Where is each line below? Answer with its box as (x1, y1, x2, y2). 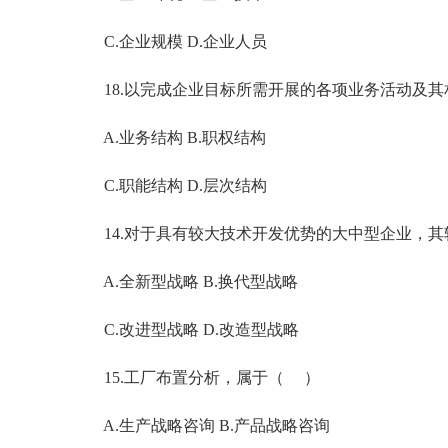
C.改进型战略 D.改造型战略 (72, 321, 299, 338)
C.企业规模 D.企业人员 (72, 33, 267, 50)
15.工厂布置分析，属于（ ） (72, 369, 320, 386)
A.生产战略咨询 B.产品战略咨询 (72, 417, 330, 434)
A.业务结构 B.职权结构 (72, 129, 266, 146)
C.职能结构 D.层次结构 (72, 177, 267, 194)
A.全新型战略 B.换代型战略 (72, 273, 298, 290)
